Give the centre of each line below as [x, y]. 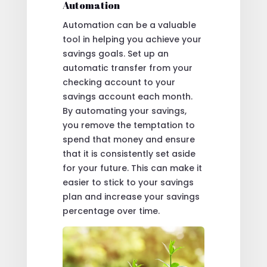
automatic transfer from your [127, 68]
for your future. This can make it [132, 168]
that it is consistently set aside [129, 153]
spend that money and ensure [128, 139]
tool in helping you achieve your [132, 39]
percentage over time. [111, 211]
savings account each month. [127, 96]
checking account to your [119, 82]
